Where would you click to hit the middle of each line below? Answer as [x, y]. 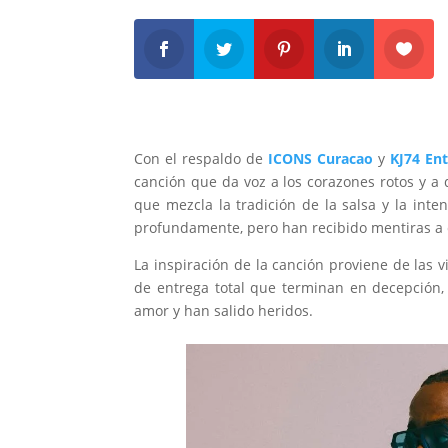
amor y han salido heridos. [224, 310]
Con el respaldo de [199, 158]
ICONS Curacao [321, 158]
